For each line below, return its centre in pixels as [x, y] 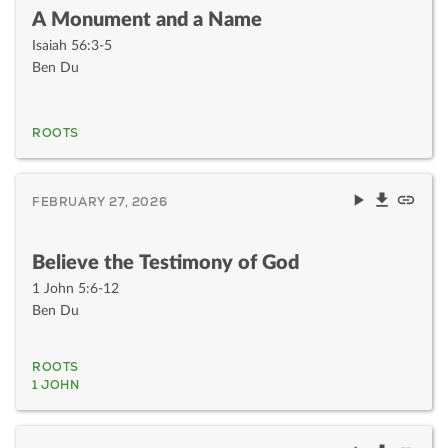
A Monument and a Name [147, 19]
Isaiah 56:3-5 [72, 46]
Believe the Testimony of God [165, 262]
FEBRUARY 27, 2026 [100, 201]
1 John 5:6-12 [75, 289]
